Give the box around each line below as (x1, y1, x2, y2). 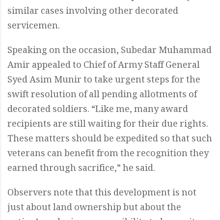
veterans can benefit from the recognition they (7, 147, 209, 162)
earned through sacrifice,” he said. (7, 162, 155, 177)
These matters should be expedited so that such (7, 132, 212, 147)
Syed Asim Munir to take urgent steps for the (7, 73, 200, 88)
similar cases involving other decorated (7, 4, 178, 20)
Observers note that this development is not (7, 186, 196, 201)
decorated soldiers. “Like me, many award (7, 103, 188, 118)
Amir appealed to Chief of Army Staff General (7, 58, 200, 74)
